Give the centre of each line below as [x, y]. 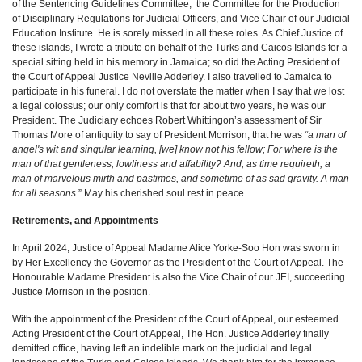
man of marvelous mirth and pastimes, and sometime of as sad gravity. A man [181, 179]
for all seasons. [45, 193]
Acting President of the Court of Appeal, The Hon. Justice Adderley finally [170, 334]
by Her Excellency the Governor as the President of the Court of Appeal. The [178, 263]
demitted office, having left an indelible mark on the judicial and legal [162, 348]
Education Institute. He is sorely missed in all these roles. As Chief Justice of [177, 33]
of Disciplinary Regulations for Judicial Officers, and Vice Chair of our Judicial [181, 19]
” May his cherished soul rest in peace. [162, 193]
